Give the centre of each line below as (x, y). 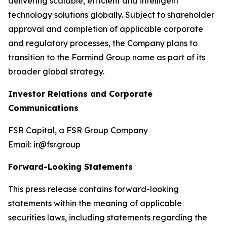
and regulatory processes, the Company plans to (103, 43)
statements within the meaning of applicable (95, 203)
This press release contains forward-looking (93, 189)
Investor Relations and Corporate (80, 94)
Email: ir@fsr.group (44, 144)
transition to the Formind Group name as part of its (107, 57)
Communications (43, 108)
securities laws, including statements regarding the (108, 217)
